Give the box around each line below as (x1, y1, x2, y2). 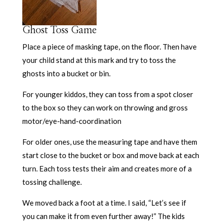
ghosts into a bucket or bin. (22, 68, 111, 78)
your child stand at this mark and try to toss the (22, 55, 176, 64)
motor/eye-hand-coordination (22, 116, 121, 125)
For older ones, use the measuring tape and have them (22, 137, 197, 146)
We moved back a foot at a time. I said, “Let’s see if (22, 198, 186, 207)
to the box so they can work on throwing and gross (22, 103, 188, 112)
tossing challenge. (22, 177, 82, 186)
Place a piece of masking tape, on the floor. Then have (22, 42, 197, 51)
